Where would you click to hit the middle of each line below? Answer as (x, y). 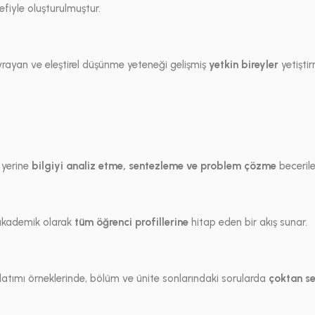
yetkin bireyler (244, 65)
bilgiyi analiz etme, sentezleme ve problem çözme (154, 166)
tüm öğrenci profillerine (131, 222)
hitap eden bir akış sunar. (248, 222)
